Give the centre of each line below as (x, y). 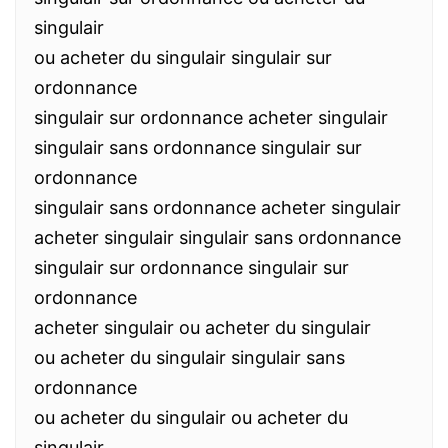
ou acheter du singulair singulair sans (189, 357)
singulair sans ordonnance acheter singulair (217, 207)
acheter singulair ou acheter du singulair (202, 327)
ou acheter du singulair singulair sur (183, 57)
